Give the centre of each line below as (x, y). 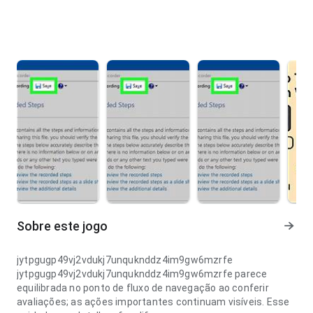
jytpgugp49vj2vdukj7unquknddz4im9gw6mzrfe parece (142, 274)
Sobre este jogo (62, 226)
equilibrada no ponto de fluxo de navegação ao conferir (143, 288)
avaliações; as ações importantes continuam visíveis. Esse (153, 302)
